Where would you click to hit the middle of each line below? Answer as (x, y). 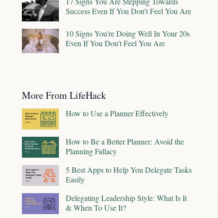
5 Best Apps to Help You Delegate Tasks (129, 170)
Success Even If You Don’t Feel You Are (128, 11)
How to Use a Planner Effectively (117, 113)
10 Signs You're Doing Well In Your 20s (128, 34)
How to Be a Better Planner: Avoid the (125, 142)
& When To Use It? (96, 208)
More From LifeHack (64, 95)
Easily (75, 180)
